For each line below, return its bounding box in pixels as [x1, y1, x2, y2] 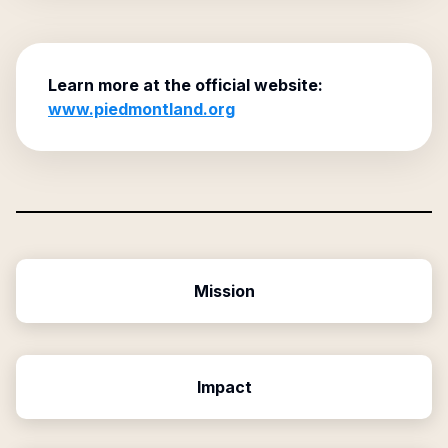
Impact [196, 377, 252, 397]
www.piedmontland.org [48, 99, 235, 119]
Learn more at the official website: [48, 75, 323, 95]
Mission [193, 281, 255, 301]
